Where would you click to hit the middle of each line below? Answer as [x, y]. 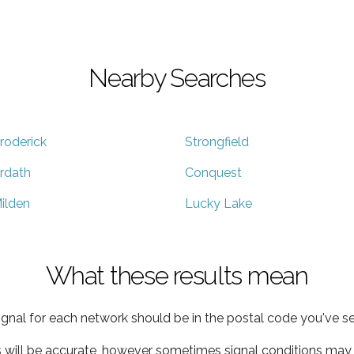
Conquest [213, 172]
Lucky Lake [218, 203]
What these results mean [177, 275]
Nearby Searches [177, 77]
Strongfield [217, 141]
